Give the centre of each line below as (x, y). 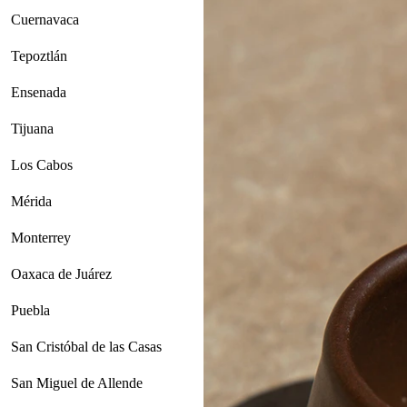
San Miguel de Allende (77, 383)
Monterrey (41, 238)
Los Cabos (42, 165)
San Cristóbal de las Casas (86, 347)
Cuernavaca (45, 20)
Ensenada (39, 93)
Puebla (30, 311)
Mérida (31, 202)
